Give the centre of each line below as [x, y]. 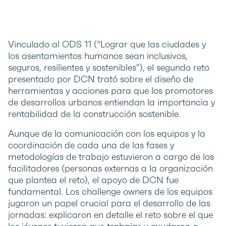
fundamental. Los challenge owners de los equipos [110, 192]
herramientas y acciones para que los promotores [110, 91]
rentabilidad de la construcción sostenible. [94, 114]
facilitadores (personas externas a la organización [110, 168]
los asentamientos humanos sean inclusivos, [98, 56]
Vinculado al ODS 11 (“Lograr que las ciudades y [107, 44]
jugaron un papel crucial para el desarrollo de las [109, 203]
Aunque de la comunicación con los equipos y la [107, 134]
